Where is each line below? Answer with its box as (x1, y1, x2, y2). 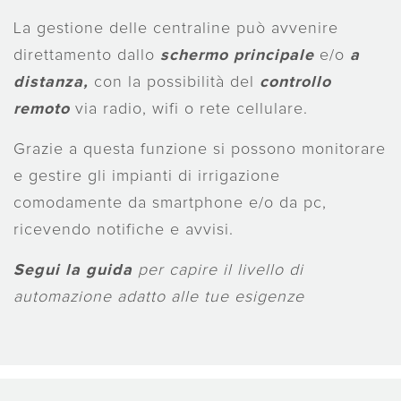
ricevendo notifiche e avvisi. (13, 222, 234, 238)
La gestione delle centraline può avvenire (13, 21, 338, 37)
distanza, (13, 74, 89, 90)
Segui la (13, 262, 81, 278)
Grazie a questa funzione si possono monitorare (13, 141, 386, 158)
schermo (160, 47, 228, 64)
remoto (13, 101, 70, 117)
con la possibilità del (94, 74, 260, 90)
